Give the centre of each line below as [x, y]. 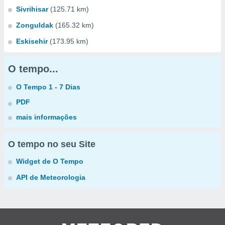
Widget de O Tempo [50, 161]
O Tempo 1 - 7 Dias [48, 87]
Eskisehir [32, 41]
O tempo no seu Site [52, 144]
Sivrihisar [32, 9]
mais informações [46, 117]
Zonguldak [35, 25]
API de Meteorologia [51, 177]
